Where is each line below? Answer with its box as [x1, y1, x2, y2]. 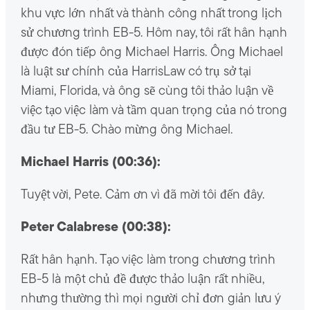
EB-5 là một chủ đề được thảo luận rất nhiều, [20, 273, 264, 287]
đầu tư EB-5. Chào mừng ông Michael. [20, 124, 232, 138]
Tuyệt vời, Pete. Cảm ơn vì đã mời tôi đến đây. [20, 189, 264, 203]
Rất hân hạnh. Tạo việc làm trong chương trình [20, 254, 275, 268]
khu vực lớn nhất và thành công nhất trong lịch [20, 8, 282, 21]
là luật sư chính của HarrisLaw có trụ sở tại [20, 66, 251, 80]
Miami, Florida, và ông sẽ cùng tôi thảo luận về [20, 85, 273, 99]
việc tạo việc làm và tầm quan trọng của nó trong [20, 104, 287, 118]
